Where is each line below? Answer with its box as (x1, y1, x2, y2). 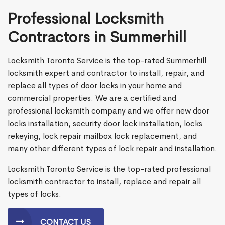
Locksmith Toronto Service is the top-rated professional (8, 164, 211, 175)
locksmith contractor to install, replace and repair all (8, 176, 201, 187)
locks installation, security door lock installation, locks (8, 118, 202, 129)
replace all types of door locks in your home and (8, 80, 182, 91)
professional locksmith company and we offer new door (8, 105, 209, 117)
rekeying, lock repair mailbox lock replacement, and (8, 131, 197, 142)
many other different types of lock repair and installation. (8, 143, 217, 154)
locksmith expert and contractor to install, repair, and (8, 68, 204, 79)
